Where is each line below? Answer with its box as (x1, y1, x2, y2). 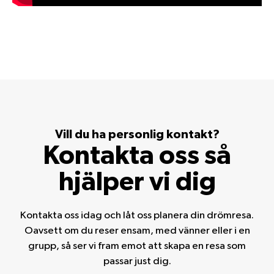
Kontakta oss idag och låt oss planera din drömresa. (20, 210, 254, 221)
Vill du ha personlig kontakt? (54, 128, 220, 141)
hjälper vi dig (58, 169, 216, 196)
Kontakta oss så (43, 143, 231, 170)
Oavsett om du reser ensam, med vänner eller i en (24, 226, 250, 237)
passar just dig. (103, 256, 171, 267)
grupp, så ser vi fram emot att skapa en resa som (28, 241, 246, 252)
